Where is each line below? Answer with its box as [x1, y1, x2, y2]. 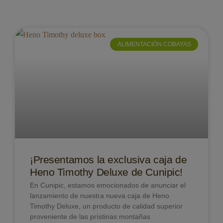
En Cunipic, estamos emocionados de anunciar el [30, 181, 186, 189]
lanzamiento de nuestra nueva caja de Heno [30, 191, 169, 200]
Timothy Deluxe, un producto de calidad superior [30, 202, 183, 210]
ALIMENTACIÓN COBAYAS [117, 40, 191, 48]
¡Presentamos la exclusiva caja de [30, 153, 187, 165]
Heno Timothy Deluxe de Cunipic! [30, 166, 183, 178]
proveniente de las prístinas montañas [30, 212, 150, 221]
